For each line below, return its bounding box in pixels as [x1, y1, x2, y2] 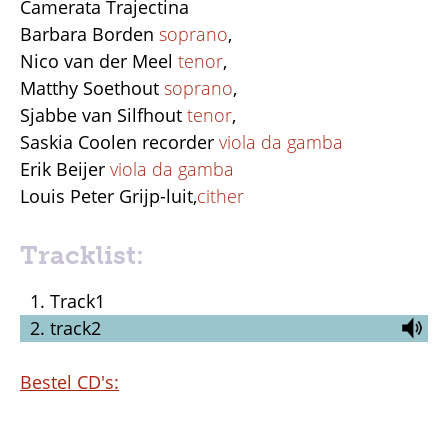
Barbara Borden [20, 21, 159, 46]
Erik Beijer [20, 156, 110, 181]
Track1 [50, 288, 105, 313]
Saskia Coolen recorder [20, 129, 219, 154]
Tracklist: [20, 239, 144, 271]
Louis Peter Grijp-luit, [20, 183, 197, 208]
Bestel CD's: [20, 369, 119, 394]
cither [197, 183, 244, 208]
